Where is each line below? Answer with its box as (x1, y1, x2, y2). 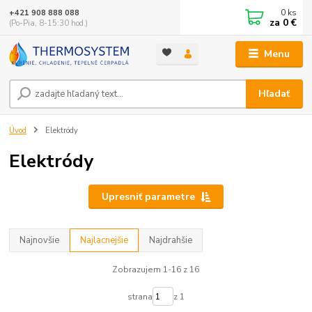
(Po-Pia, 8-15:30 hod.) (9, 17, 88, 29)
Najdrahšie (149, 233, 193, 247)
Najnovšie (19, 233, 60, 247)
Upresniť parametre (101, 189, 195, 203)
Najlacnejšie (80, 233, 129, 247)
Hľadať (258, 86, 290, 100)
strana (127, 290, 153, 302)
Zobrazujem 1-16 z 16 (112, 263, 200, 275)
